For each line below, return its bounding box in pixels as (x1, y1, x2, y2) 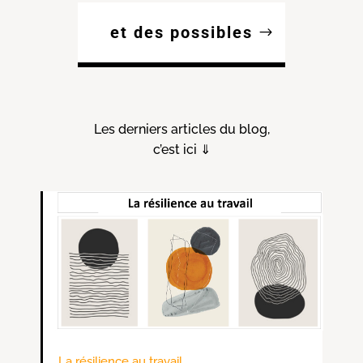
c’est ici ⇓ (152, 141, 211, 157)
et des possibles (110, 22, 253, 42)
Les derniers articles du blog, (93, 121, 270, 137)
